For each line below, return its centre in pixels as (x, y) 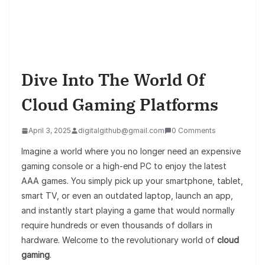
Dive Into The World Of (113, 80)
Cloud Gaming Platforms (120, 105)
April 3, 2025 (50, 131)
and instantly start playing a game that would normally (128, 211)
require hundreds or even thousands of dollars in (117, 225)
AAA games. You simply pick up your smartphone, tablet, (132, 181)
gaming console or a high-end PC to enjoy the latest (124, 166)
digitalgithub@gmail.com (121, 131)
